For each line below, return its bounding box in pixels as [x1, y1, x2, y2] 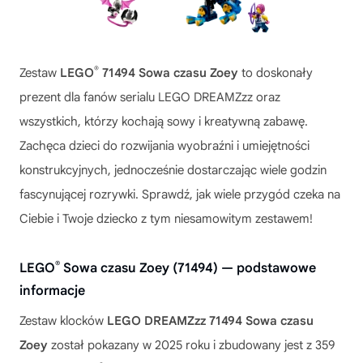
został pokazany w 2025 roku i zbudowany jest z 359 [48, 338, 335, 352]
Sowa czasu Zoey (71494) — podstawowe [60, 260, 316, 276]
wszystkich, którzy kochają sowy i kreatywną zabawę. [19, 114, 308, 129]
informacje [19, 283, 85, 299]
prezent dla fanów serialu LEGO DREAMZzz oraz [19, 90, 280, 105]
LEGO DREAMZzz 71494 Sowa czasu [107, 314, 314, 328]
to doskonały [238, 66, 313, 80]
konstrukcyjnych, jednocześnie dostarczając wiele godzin [19, 163, 327, 177]
